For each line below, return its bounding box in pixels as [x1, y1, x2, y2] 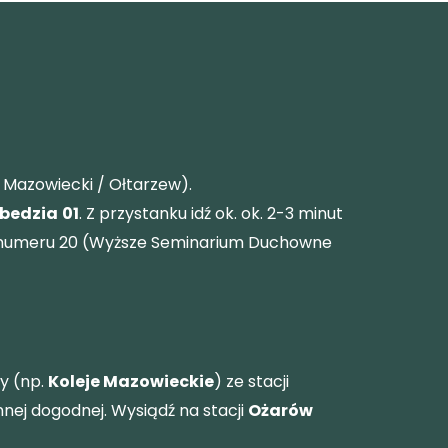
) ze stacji [214, 369, 289, 393]
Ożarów [248, 398, 313, 422]
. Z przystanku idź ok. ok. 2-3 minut [79, 201, 343, 225]
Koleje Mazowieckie [48, 369, 214, 393]
